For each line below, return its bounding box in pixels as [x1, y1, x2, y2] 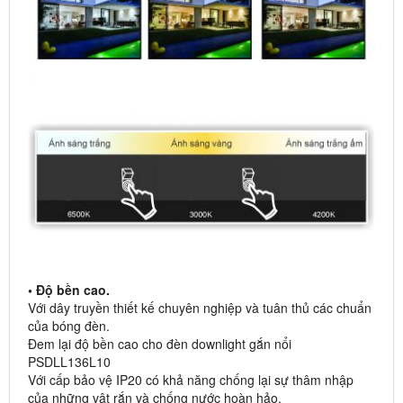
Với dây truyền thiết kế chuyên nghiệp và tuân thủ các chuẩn [28, 299, 372, 318]
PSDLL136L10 [28, 353, 111, 372]
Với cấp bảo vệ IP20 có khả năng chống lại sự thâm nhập [28, 371, 354, 390]
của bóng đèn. [28, 317, 110, 336]
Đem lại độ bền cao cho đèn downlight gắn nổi [28, 335, 291, 354]
